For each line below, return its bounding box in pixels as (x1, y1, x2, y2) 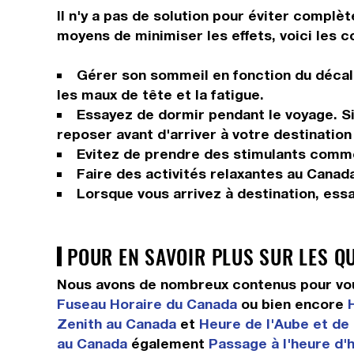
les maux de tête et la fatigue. (57, 86, 264, 103)
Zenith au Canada (57, 315, 176, 332)
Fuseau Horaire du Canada (57, 296, 237, 312)
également (127, 335, 209, 352)
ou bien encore (237, 296, 348, 312)
